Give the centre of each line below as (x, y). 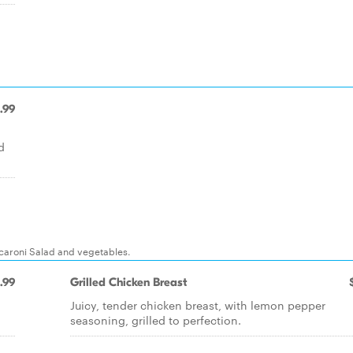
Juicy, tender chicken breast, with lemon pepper (198, 305)
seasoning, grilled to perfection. (156, 320)
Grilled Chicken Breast (128, 282)
